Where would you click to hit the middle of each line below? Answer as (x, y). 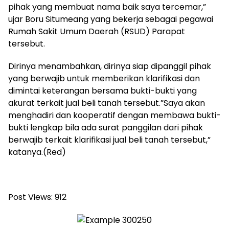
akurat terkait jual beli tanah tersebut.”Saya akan (107, 103)
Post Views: (30, 197)
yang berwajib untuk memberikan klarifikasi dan (104, 79)
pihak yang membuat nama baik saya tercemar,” (107, 7)
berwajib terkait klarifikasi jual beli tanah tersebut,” (109, 140)
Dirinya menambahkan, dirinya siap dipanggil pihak (110, 66)
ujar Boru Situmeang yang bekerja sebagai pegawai (111, 19)
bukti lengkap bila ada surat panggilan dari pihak (106, 128)
